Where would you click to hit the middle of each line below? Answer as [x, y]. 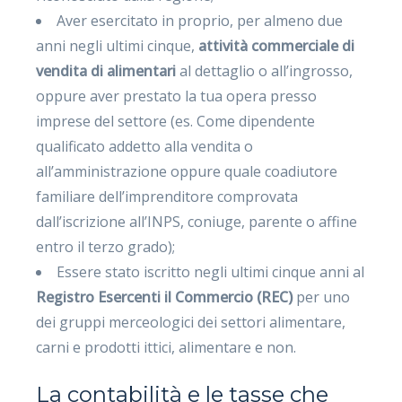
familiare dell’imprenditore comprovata [167, 196]
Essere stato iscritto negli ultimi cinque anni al [211, 271]
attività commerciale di [277, 45]
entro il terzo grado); [106, 246]
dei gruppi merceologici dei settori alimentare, [191, 322]
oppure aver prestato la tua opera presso [177, 96]
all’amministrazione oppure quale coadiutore [187, 171]
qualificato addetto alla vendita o [145, 146]
